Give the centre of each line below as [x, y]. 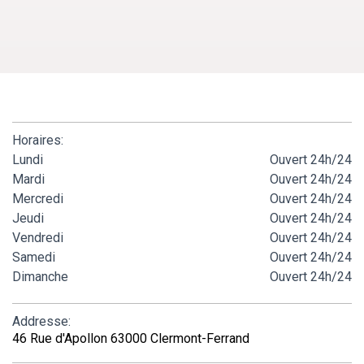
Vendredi [38, 237]
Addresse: [41, 321]
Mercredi [38, 198]
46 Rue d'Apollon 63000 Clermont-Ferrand [131, 338]
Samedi [34, 257]
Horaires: [38, 140]
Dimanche [40, 276]
